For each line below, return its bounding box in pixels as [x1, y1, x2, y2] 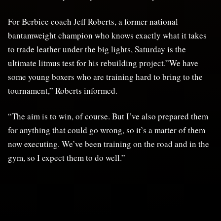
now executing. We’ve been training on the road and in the [8, 138, 209, 149]
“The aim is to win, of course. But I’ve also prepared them [8, 110, 208, 122]
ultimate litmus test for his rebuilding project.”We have [8, 57, 198, 69]
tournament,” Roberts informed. [8, 84, 117, 96]
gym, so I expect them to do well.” [8, 151, 125, 163]
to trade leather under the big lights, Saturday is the [8, 43, 186, 55]
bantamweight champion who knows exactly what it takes [8, 29, 207, 41]
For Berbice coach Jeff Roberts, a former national [8, 15, 178, 27]
